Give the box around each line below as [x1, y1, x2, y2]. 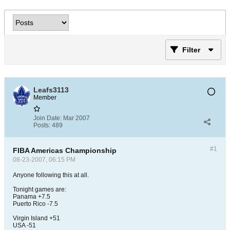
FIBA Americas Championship [13, 146, 117, 155]
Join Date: [33, 114, 62, 122]
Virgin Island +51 [13, 215, 60, 222]
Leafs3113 [33, 86, 69, 94]
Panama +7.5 [13, 193, 50, 200]
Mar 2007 [63, 114, 90, 122]
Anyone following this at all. [13, 171, 89, 179]
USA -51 [13, 222, 36, 229]
